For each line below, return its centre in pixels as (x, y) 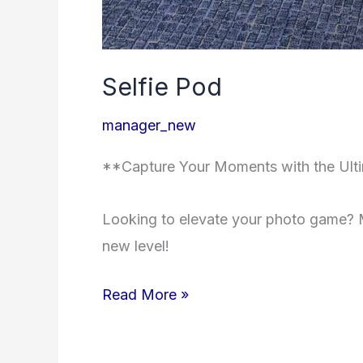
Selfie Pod (162, 86)
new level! (136, 246)
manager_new (149, 125)
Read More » (145, 294)
